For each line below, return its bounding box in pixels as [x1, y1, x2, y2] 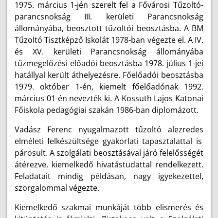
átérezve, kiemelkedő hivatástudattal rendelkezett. [15, 159, 203, 170]
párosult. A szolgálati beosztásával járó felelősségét [15, 147, 203, 158]
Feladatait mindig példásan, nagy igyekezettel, [15, 171, 203, 182]
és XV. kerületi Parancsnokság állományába [15, 46, 203, 57]
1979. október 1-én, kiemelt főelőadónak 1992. [15, 81, 203, 92]
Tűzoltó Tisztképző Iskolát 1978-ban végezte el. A [15, 35, 195, 45]
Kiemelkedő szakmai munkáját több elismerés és [15, 202, 203, 213]
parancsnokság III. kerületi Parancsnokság [15, 11, 203, 22]
